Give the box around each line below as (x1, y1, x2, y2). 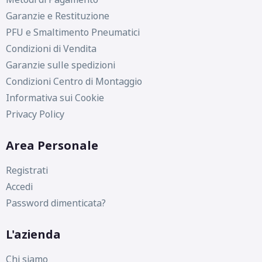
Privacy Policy (5, 108, 64, 121)
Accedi (5, 180, 33, 194)
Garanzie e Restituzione (5, 9, 109, 23)
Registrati (5, 164, 48, 177)
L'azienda (5, 226, 61, 243)
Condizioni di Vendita (5, 42, 96, 56)
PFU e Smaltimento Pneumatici (5, 26, 140, 39)
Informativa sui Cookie (5, 91, 104, 105)
